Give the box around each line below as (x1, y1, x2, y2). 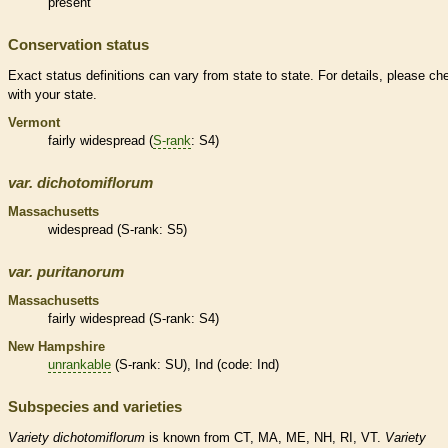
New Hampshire (8, 338, 105, 354)
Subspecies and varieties (8, 397, 182, 415)
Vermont (8, 114, 60, 130)
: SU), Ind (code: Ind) (157, 356, 279, 372)
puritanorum (37, 262, 124, 280)
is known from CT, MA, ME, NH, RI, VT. (145, 429, 385, 445)
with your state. (8, 86, 97, 102)
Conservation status (8, 35, 149, 53)
